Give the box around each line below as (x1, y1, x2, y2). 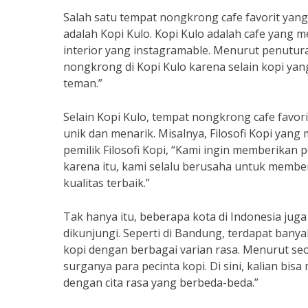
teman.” (63, 76, 102, 91)
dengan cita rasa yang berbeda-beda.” (63, 275, 258, 290)
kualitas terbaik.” (63, 175, 150, 190)
